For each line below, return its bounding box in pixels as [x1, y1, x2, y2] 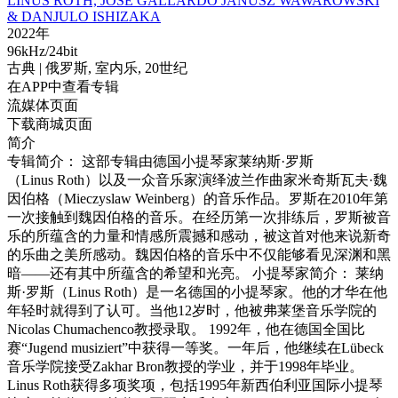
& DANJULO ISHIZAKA [7, 9, 161, 24]
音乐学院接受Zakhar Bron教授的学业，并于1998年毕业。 [7, 359, 363, 374]
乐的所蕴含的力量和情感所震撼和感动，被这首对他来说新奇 [7, 228, 391, 243]
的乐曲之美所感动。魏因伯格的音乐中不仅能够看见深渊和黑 [7, 247, 391, 262]
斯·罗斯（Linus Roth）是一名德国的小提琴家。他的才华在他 [7, 284, 387, 299]
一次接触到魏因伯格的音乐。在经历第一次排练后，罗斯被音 [7, 210, 391, 225]
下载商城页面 [7, 116, 92, 131]
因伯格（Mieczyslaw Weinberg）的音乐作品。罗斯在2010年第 [7, 191, 388, 206]
